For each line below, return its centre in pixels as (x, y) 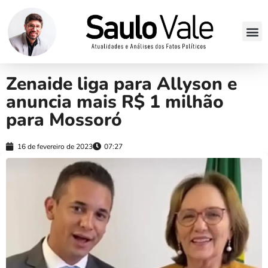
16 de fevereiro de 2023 (55, 146)
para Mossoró (64, 120)
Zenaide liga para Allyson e (121, 84)
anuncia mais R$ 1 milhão (115, 102)
